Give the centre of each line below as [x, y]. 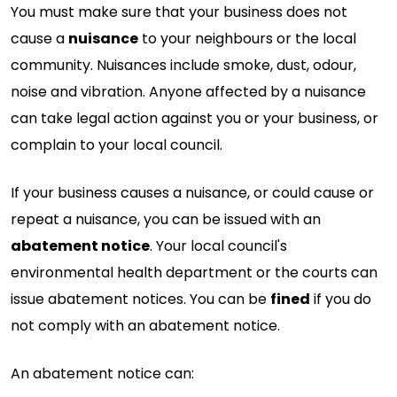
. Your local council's [218, 245]
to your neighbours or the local [247, 38]
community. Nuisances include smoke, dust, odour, [183, 65]
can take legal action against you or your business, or [195, 118]
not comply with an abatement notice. [145, 325]
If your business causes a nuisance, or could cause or [192, 192]
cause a [39, 38]
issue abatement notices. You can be [140, 299]
